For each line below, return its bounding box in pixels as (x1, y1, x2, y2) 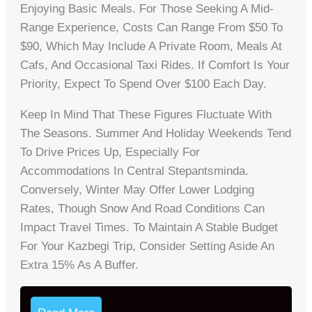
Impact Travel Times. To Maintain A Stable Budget (20, 221, 279, 235)
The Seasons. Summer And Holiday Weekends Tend (20, 127, 292, 141)
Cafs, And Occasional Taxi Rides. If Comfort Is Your (20, 58, 290, 72)
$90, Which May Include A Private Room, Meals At (20, 40, 283, 54)
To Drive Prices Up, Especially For (20, 146, 201, 159)
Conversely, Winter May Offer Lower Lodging (20, 183, 255, 197)
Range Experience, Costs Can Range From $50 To (20, 21, 283, 35)
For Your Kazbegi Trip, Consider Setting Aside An (20, 240, 275, 253)
